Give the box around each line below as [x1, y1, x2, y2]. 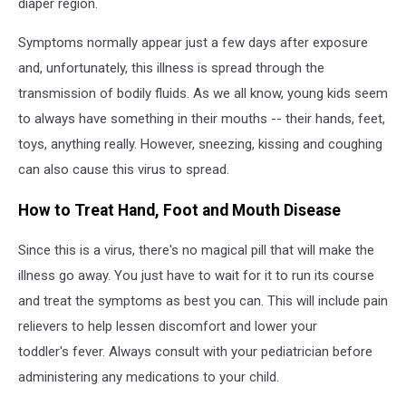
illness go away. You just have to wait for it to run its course [18, 267, 374, 285]
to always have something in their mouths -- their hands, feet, [18, 111, 385, 128]
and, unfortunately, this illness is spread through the [18, 60, 324, 77]
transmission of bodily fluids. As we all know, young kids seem [18, 85, 388, 102]
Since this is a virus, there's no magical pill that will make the [18, 242, 374, 259]
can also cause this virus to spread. [18, 161, 229, 179]
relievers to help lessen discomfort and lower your [18, 318, 317, 335]
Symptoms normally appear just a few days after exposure [18, 34, 368, 52]
